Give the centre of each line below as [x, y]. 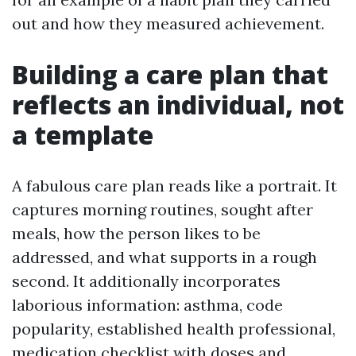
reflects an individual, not [178, 104]
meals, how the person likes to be [136, 233]
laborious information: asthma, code [147, 305]
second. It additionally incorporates [146, 281]
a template [83, 135]
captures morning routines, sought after [163, 209]
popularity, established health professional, [174, 329]
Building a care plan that [170, 74]
